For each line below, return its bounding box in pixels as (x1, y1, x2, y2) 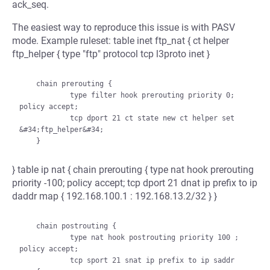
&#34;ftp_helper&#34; (19, 125, 104, 134)
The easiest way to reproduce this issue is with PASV (12, 22, 235, 33)
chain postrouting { (19, 222, 36, 230)
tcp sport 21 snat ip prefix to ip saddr (19, 256, 70, 265)
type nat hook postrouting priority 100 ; (19, 233, 70, 242)
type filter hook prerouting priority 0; (19, 91, 70, 99)
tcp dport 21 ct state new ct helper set (19, 114, 70, 122)
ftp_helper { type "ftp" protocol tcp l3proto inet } (12, 48, 210, 60)
